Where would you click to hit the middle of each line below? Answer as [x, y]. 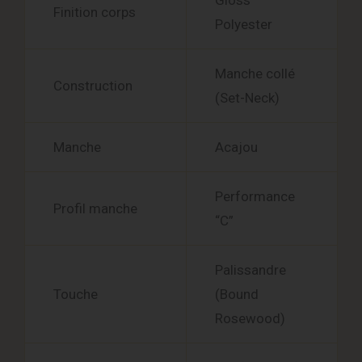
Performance [255, 197]
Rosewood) [250, 319]
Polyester [244, 25]
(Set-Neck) [247, 98]
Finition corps [95, 13]
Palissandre [250, 270]
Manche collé [255, 74]
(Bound [237, 295]
